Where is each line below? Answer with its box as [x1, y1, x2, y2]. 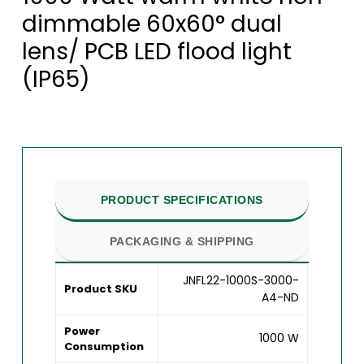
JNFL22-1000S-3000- [183, 272, 300, 289]
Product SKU [64, 281, 138, 297]
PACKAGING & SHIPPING [109, 235, 254, 249]
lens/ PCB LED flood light [21, 35, 292, 67]
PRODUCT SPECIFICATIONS [100, 193, 263, 207]
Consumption [64, 339, 145, 355]
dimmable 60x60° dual [21, 7, 282, 40]
